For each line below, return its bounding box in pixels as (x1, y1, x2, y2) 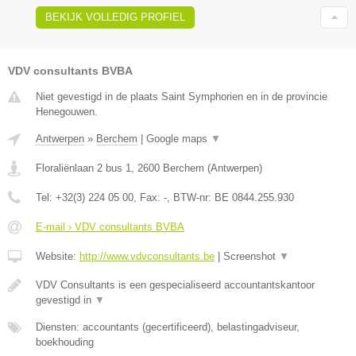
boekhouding (36, 336, 94, 349)
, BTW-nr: (167, 192, 215, 204)
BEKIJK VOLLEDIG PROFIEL (45, 11, 185, 24)
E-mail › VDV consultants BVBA (36, 221, 184, 234)
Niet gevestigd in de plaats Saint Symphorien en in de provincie (36, 91, 327, 103)
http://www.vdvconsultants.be (79, 250, 215, 263)
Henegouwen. (36, 106, 98, 118)
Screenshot (223, 250, 279, 263)
